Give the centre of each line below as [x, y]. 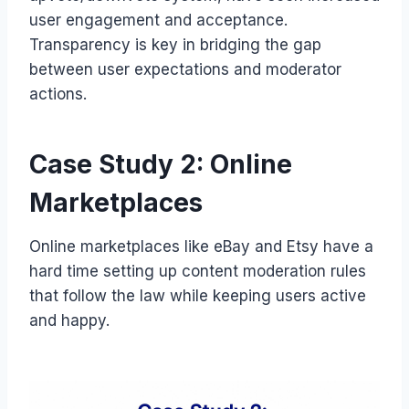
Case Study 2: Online [161, 164]
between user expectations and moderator [185, 69]
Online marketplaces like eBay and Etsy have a [201, 246]
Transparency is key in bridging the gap [175, 44]
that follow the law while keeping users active [198, 295]
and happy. [69, 320]
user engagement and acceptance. [158, 20]
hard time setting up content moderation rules [198, 271]
